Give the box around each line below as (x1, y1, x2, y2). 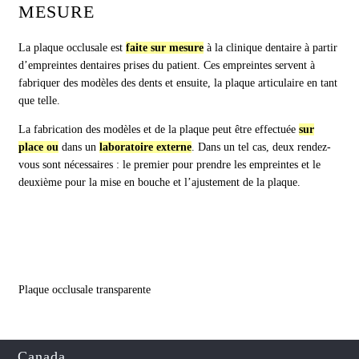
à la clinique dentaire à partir (204, 42, 338, 54)
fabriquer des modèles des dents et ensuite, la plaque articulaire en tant (18, 77, 338, 90)
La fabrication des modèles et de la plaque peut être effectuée (18, 123, 300, 136)
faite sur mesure (126, 42, 204, 54)
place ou (18, 141, 59, 154)
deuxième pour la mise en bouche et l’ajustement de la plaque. (18, 176, 301, 189)
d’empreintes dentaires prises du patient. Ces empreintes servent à (18, 59, 316, 72)
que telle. (18, 95, 61, 107)
